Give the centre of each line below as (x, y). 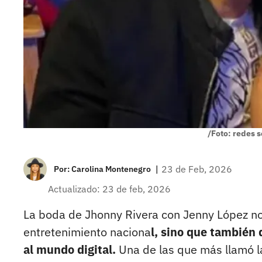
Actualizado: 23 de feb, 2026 (109, 189)
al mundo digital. (70, 250)
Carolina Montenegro (111, 169)
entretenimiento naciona (87, 232)
